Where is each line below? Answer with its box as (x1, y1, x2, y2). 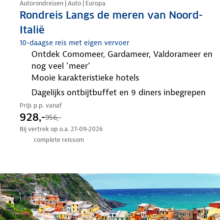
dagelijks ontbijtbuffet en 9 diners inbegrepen (37, 86, 206, 98)
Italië (20, 23, 45, 36)
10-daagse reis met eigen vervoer (20, 37, 129, 48)
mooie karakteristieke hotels (39, 72, 139, 83)
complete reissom (34, 136, 84, 144)
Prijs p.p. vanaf (20, 101, 62, 110)
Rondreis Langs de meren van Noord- (20, 8, 203, 22)
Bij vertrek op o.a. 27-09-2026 (20, 124, 103, 133)
